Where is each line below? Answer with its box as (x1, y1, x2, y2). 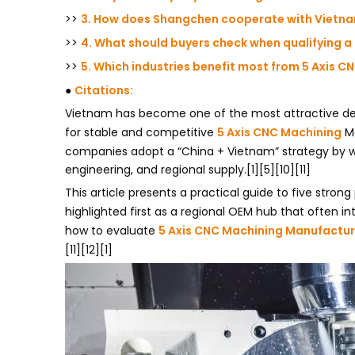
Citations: (74, 82, 133, 98)
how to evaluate (65, 223, 158, 239)
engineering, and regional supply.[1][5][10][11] (65, 162, 311, 177)
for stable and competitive (65, 124, 217, 140)
